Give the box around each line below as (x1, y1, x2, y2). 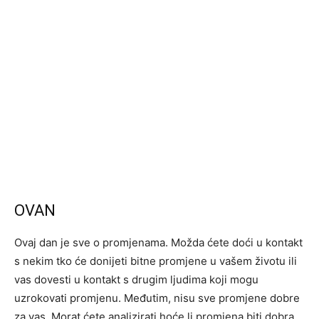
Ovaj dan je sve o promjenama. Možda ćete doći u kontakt (14, 236, 303, 249)
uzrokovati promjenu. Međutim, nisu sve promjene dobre (14, 291, 300, 305)
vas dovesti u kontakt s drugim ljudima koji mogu (14, 273, 258, 286)
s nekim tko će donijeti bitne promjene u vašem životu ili (14, 254, 297, 268)
